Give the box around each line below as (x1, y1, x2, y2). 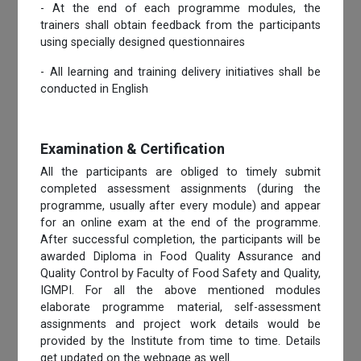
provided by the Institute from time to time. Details (40, 334, 321, 348)
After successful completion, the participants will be (40, 232, 321, 247)
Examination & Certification (40, 139, 226, 157)
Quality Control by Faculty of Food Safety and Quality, (40, 266, 321, 280)
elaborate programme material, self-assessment (40, 300, 321, 314)
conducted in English (40, 81, 149, 96)
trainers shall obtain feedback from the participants (40, 18, 321, 32)
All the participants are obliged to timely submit (40, 164, 321, 179)
